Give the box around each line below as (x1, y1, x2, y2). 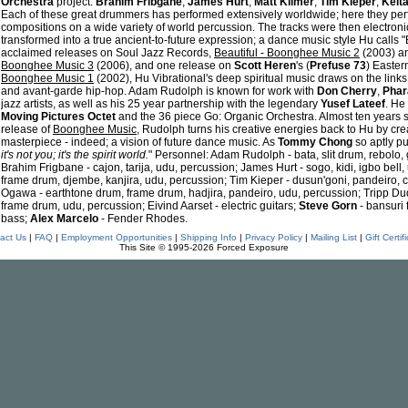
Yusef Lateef (321, 97, 385, 110)
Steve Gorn (299, 199, 357, 212)
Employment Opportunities (60, 232, 172, 242)
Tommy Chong (278, 136, 352, 148)
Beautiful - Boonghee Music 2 (214, 46, 360, 59)
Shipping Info (179, 232, 237, 242)
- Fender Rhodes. (98, 212, 188, 225)
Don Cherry (317, 85, 377, 97)
